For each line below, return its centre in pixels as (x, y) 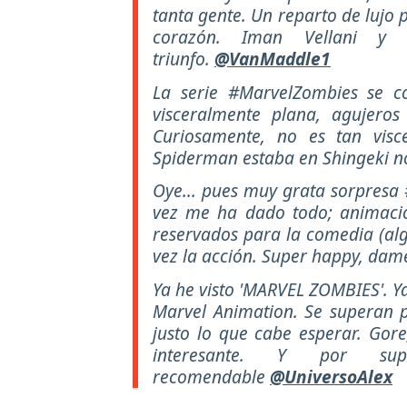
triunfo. (184, 58)
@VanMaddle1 (273, 58)
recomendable (211, 377)
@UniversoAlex (331, 377)
